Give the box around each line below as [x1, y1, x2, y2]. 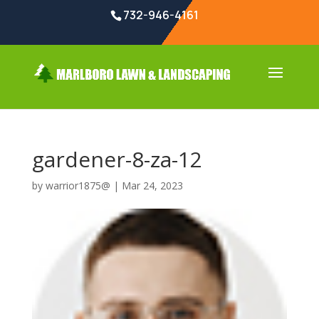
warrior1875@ [45, 179, 110, 192]
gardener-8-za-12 [31, 145, 202, 174]
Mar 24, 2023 [121, 179, 183, 192]
